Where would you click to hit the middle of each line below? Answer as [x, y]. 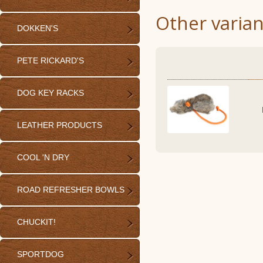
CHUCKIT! [36, 222]
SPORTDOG [41, 254]
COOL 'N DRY [43, 157]
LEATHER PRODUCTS [60, 125]
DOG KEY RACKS [50, 93]
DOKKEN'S [38, 28]
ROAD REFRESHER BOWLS [71, 190]
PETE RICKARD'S [50, 60]
